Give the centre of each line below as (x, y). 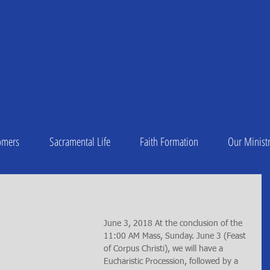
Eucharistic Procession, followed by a (172, 262)
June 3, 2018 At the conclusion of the (174, 224)
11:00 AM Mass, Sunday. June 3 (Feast (176, 236)
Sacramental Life (80, 142)
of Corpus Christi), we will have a (165, 249)
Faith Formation (169, 142)
